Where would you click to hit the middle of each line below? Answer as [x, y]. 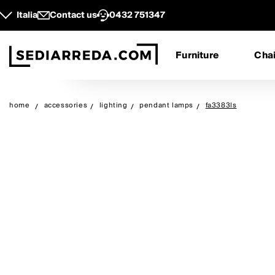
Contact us [73, 15]
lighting [113, 105]
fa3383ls [221, 105]
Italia [27, 15]
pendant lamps [167, 105]
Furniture [197, 55]
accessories [66, 105]
